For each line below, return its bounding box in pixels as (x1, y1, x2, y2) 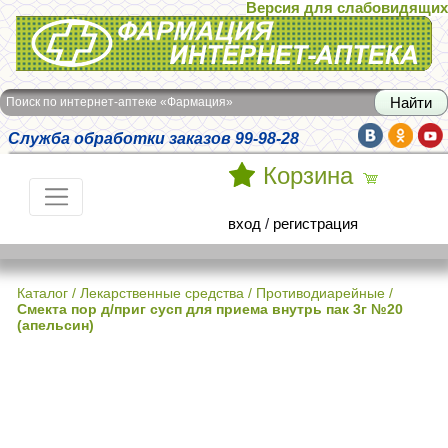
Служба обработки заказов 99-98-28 (8, 129, 299, 147)
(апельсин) (17, 317, 94, 333)
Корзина (263, 163, 353, 189)
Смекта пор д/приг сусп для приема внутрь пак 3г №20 (17, 301, 403, 317)
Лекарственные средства (80, 285, 244, 301)
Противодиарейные (256, 285, 385, 301)
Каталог (17, 285, 68, 301)
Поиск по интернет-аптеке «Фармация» (6, 95, 233, 109)
